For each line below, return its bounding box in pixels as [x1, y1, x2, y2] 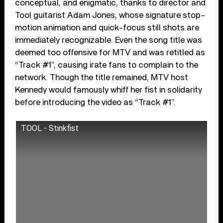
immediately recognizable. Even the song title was [15, 35, 203, 44]
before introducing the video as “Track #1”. [15, 98, 176, 107]
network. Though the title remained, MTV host [15, 73, 189, 82]
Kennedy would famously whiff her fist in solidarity [15, 85, 203, 94]
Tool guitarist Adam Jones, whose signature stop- [15, 10, 206, 19]
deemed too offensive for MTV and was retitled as [15, 48, 206, 57]
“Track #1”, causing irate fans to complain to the [15, 60, 199, 69]
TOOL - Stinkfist [21, 123, 79, 133]
